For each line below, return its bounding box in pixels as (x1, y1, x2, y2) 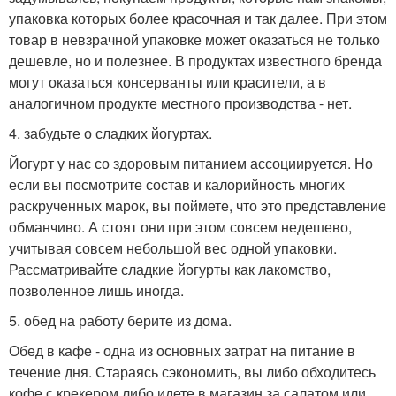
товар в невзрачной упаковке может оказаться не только (9, 28, 380, 49)
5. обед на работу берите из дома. (9, 309, 232, 331)
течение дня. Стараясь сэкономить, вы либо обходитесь (9, 361, 376, 382)
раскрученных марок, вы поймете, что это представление (9, 194, 386, 216)
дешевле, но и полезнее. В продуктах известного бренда (9, 49, 382, 71)
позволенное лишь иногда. (9, 279, 184, 301)
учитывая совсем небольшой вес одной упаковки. (9, 237, 337, 258)
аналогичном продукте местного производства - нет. (9, 92, 352, 113)
